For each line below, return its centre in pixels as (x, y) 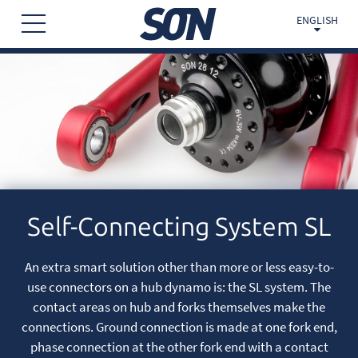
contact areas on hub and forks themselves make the (179, 307)
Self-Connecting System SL (179, 227)
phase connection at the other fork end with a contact (179, 347)
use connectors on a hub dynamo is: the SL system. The (179, 287)
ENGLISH (317, 20)
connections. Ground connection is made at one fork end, (179, 327)
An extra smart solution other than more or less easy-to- (179, 267)
